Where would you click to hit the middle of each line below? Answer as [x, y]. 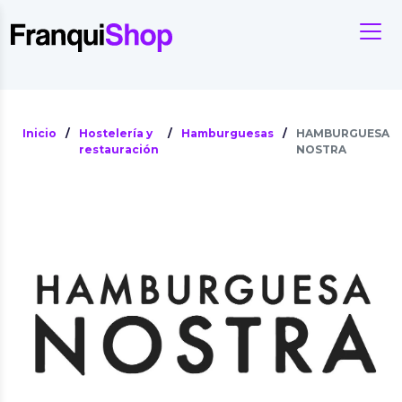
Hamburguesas [227, 133]
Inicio [39, 133]
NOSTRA [321, 149]
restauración [119, 149]
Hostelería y [116, 133]
